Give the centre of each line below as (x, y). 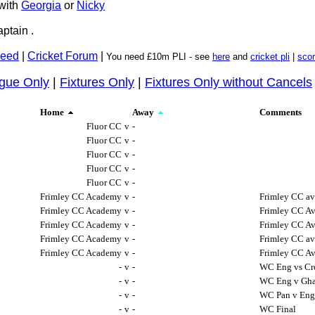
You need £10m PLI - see (158, 57)
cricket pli (270, 57)
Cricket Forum (63, 56)
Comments (281, 112)
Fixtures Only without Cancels (229, 82)
